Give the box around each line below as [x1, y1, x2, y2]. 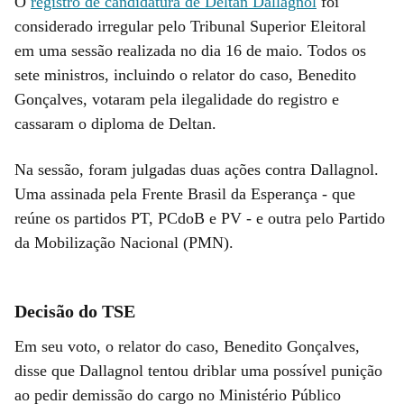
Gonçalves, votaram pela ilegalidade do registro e [14, 89, 339, 108]
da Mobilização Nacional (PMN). [14, 233, 234, 252]
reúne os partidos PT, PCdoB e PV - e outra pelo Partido [14, 208, 385, 227]
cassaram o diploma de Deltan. [14, 114, 216, 133]
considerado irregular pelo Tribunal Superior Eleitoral [14, 16, 366, 35]
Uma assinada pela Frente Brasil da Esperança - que [14, 184, 355, 203]
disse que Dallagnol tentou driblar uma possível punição [14, 361, 382, 380]
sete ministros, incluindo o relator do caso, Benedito [14, 65, 356, 84]
